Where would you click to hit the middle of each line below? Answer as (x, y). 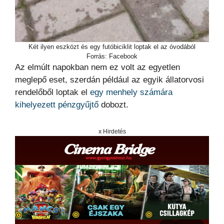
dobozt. (113, 104)
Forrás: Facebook (112, 56)
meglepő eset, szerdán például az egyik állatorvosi (109, 79)
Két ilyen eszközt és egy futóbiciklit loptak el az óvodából (112, 46)
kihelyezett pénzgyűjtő (57, 104)
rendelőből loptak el (52, 92)
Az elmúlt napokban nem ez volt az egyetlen (97, 67)
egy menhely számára (131, 92)
